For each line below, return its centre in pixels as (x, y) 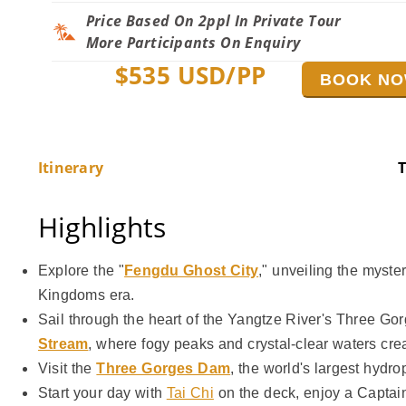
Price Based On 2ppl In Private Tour (214, 21)
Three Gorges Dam (164, 368)
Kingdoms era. (87, 295)
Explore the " (82, 271)
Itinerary (71, 168)
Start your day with (102, 393)
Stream (63, 344)
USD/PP (218, 75)
